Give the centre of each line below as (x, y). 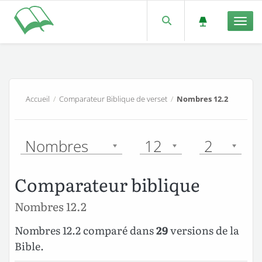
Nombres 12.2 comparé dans (85, 230)
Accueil (38, 99)
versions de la (204, 230)
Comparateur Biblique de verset (113, 99)
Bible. (29, 246)
